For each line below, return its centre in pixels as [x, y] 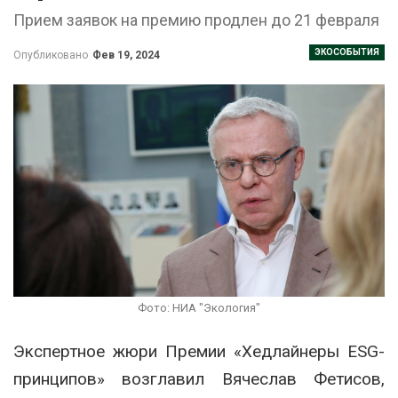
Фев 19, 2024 [126, 55]
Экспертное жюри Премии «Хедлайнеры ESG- [199, 352]
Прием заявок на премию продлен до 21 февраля [196, 20]
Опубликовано [52, 55]
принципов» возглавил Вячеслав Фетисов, [199, 379]
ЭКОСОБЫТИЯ [347, 52]
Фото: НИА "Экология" [199, 308]
